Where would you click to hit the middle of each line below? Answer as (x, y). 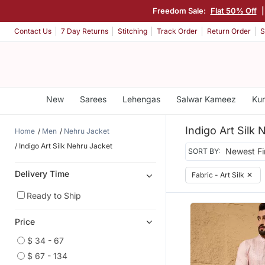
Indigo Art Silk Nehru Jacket (66, 146)
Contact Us (33, 31)
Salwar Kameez (206, 99)
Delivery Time (42, 173)
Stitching (132, 31)
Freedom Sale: (180, 10)
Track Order (177, 31)
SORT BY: (204, 151)
